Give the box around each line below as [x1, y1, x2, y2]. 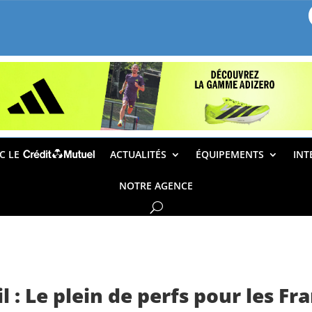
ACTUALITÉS [110, 148, 166, 162]
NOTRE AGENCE [119, 179, 193, 193]
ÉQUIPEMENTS [196, 148, 264, 162]
